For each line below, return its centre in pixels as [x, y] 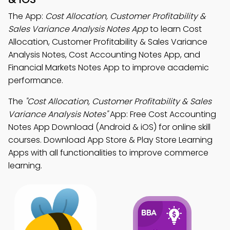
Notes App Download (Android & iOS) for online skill [109, 127]
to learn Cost [175, 29]
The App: [27, 16]
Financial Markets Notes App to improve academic [109, 68]
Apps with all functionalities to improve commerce [108, 153]
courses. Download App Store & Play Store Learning [110, 140]
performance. [36, 80]
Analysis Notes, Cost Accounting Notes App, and [104, 55]
